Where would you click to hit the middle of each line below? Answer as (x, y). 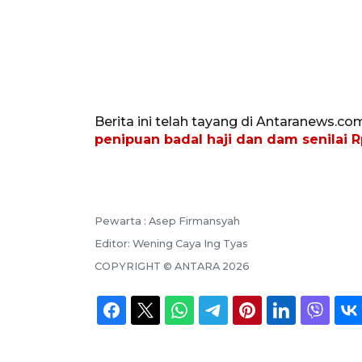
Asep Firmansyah (194, 221)
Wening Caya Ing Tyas (190, 243)
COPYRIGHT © (135, 266)
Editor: (114, 243)
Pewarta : (122, 221)
